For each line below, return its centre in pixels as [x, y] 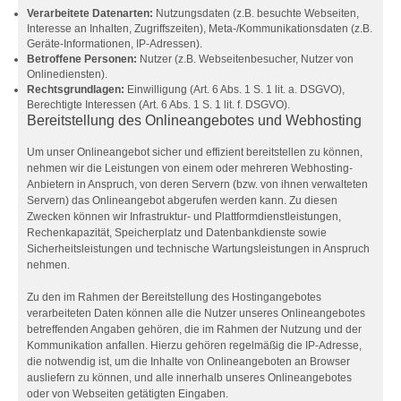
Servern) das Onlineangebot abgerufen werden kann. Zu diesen [182, 200]
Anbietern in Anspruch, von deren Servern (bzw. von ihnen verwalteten [197, 184]
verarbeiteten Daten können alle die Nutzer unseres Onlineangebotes [196, 313]
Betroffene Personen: [82, 59]
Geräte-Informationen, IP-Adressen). [115, 44]
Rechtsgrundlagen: [76, 90]
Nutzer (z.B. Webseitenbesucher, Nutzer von [245, 59]
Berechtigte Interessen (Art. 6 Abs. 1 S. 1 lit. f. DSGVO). [158, 105]
